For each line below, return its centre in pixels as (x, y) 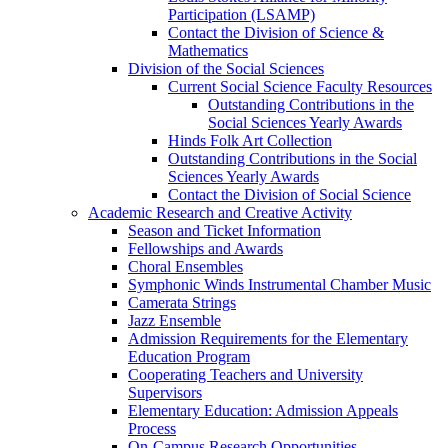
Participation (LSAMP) (241, 14)
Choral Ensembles (185, 266)
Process (152, 428)
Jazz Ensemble (174, 320)
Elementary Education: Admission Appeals (263, 410)
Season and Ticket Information (224, 230)
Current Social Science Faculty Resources (300, 86)
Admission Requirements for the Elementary (268, 338)
